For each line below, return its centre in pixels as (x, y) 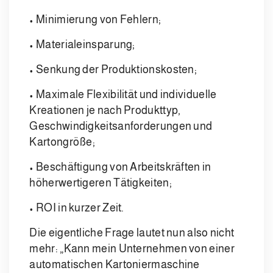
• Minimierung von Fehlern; (95, 20)
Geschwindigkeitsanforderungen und (121, 126)
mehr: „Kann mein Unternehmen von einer (132, 249)
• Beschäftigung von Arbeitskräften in (120, 167)
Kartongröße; (62, 142)
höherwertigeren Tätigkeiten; (101, 183)
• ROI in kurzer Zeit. (77, 208)
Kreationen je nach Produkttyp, (105, 111)
